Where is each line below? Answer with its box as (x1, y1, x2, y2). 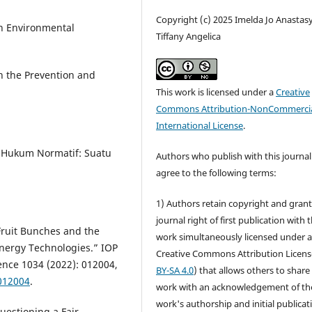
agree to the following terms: (156, 166, 277, 180)
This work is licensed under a (156, 86, 276, 99)
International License (156, 119, 244, 132)
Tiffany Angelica (156, 30, 221, 43)
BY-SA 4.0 (156, 264, 194, 277)
